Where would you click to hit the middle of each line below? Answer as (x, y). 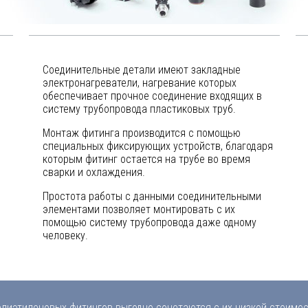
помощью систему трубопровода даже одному (150, 222)
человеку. (65, 235)
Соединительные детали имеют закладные (142, 70)
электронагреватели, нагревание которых (140, 83)
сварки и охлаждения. (94, 172)
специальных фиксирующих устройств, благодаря (158, 146)
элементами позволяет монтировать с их (139, 209)
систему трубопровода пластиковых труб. (139, 109)
